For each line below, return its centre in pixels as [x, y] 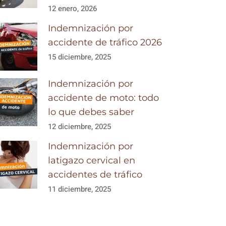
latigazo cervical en [92, 160]
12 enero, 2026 [73, 9]
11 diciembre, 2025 [80, 189]
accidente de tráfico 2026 [105, 42]
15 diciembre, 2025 [80, 57]
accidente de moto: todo [104, 98]
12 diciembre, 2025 [80, 127]
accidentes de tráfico [95, 175]
